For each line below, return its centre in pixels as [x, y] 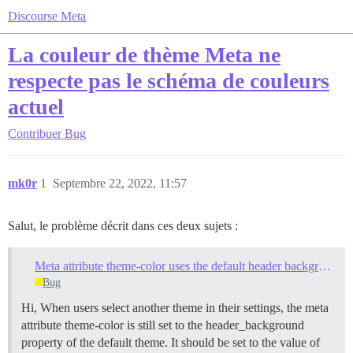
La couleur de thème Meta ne [144, 55]
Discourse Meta [47, 16]
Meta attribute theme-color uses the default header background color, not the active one [324, 266]
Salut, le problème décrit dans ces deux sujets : [123, 226]
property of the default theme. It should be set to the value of [171, 342]
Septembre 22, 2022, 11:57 [120, 183]
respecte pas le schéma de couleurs [169, 81]
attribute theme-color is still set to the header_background [163, 325]
